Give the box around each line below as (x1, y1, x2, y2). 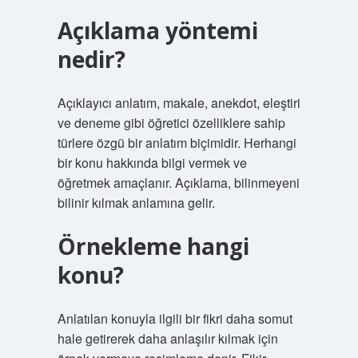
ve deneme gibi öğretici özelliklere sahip (57, 113, 285, 132)
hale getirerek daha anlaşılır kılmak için (57, 329, 278, 348)
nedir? (57, 44, 125, 74)
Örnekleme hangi (57, 231, 249, 261)
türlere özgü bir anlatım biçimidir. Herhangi (57, 133, 296, 152)
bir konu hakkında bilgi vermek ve (57, 153, 247, 172)
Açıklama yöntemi (57, 15, 258, 46)
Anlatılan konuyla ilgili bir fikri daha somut (57, 309, 292, 328)
